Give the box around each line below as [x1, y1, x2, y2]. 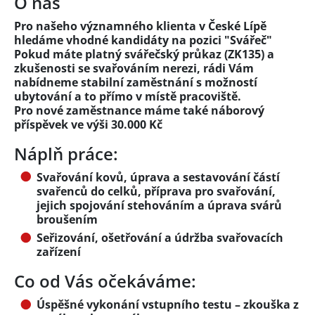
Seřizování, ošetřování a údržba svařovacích [37, 230, 283, 246]
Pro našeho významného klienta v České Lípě [14, 18, 266, 34]
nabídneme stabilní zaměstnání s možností [14, 74, 257, 90]
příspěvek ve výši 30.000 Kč [14, 116, 165, 132]
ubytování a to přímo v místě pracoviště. [14, 88, 241, 104]
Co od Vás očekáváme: [14, 269, 196, 293]
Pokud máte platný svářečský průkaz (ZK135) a [14, 46, 274, 62]
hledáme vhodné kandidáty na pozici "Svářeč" [14, 32, 272, 48]
